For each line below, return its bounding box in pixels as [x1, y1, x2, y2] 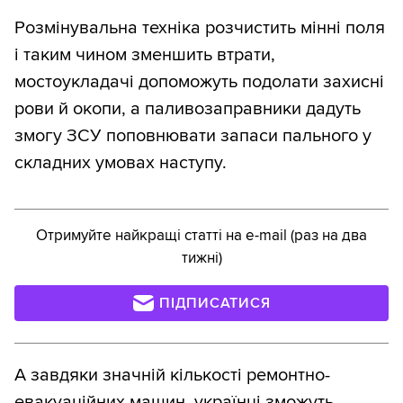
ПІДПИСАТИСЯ [159, 293, 271, 312]
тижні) [181, 247, 222, 267]
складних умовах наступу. [14, 151, 227, 174]
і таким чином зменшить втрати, [14, 43, 275, 66]
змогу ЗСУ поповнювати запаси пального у [14, 124, 372, 147]
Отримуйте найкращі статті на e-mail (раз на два [36, 225, 367, 245]
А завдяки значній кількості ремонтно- [14, 363, 330, 386]
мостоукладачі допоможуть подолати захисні [14, 70, 384, 93]
